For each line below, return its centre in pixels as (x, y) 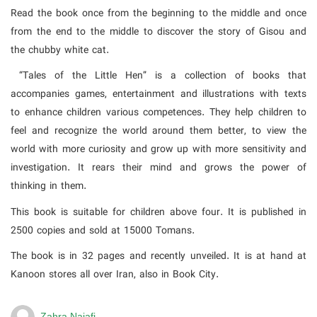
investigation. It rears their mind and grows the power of (158, 168)
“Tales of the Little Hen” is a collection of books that (158, 76)
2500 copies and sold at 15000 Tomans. (103, 230)
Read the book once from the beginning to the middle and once (158, 13)
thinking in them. (48, 186)
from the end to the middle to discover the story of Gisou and (158, 31)
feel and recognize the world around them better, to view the (158, 131)
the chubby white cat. (60, 50)
